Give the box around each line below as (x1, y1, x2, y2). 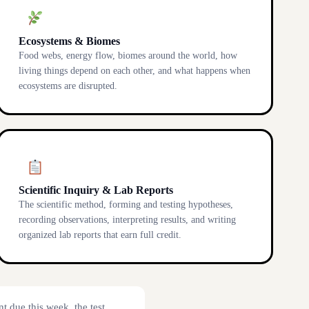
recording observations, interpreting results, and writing (19, 215, 236, 225)
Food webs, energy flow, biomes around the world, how (19, 50, 237, 61)
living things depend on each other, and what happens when (19, 66, 250, 76)
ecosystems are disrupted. (19, 81, 117, 91)
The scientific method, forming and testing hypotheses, (19, 199, 233, 210)
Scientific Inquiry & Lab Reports (19, 184, 173, 196)
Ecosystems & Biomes (19, 35, 120, 47)
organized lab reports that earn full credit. (19, 230, 181, 240)
